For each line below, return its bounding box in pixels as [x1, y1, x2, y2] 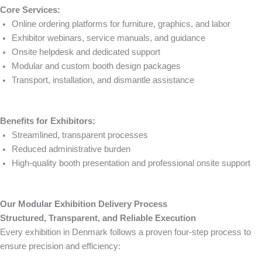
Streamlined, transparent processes [12, 130, 148, 140]
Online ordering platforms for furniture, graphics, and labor [12, 19, 230, 29]
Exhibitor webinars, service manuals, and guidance [12, 33, 205, 43]
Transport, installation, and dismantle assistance [12, 75, 194, 85]
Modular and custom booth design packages [12, 61, 181, 71]
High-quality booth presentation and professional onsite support [12, 158, 250, 168]
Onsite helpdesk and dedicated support [12, 47, 160, 57]
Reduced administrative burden [12, 144, 130, 154]
